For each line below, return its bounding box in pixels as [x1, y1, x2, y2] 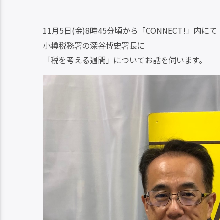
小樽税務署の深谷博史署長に [43, 39, 145, 51]
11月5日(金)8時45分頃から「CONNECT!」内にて [43, 24, 217, 36]
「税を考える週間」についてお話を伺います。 [43, 54, 207, 66]
